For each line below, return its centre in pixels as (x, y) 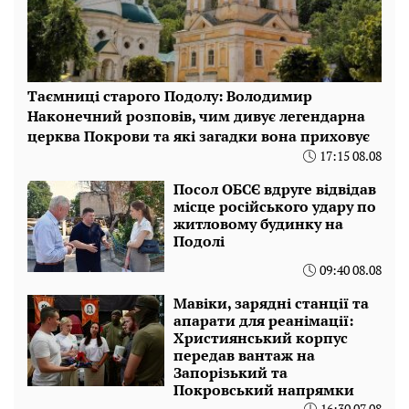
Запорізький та (231, 372)
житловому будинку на (258, 223)
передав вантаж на (244, 355)
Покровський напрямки (264, 389)
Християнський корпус (261, 337)
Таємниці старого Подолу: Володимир (170, 95)
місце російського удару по (275, 206)
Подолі (199, 241)
